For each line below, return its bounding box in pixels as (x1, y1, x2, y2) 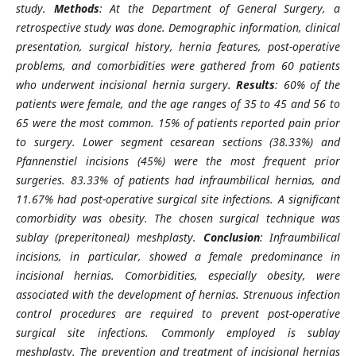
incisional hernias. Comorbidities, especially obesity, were (15, 267, 341, 283)
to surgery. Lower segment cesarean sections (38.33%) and (15, 133, 341, 149)
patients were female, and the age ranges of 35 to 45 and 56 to (15, 95, 341, 111)
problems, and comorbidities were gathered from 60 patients (15, 57, 341, 73)
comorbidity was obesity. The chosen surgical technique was (15, 210, 341, 226)
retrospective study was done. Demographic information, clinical (15, 19, 341, 35)
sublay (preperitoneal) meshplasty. (15, 229, 203, 245)
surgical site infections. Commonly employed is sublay (15, 324, 341, 340)
